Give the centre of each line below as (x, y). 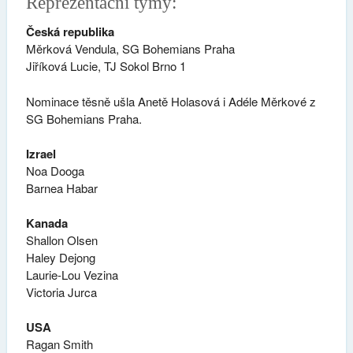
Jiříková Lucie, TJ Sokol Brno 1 (106, 66)
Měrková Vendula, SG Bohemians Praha (130, 49)
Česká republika (70, 32)
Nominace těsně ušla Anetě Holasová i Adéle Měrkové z (171, 101)
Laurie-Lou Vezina (72, 275)
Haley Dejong (60, 258)
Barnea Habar (61, 188)
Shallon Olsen (61, 240)
